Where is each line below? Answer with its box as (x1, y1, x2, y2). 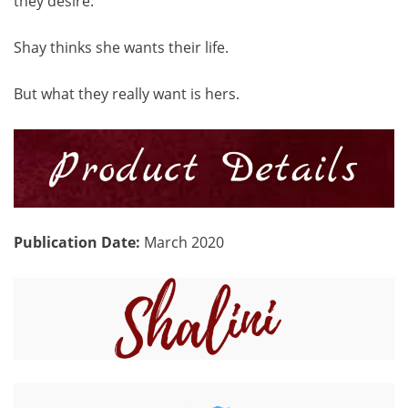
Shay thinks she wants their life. (14, 37, 229, 58)
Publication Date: (14, 232, 144, 253)
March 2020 (144, 232, 224, 253)
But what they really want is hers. (14, 84, 240, 105)
